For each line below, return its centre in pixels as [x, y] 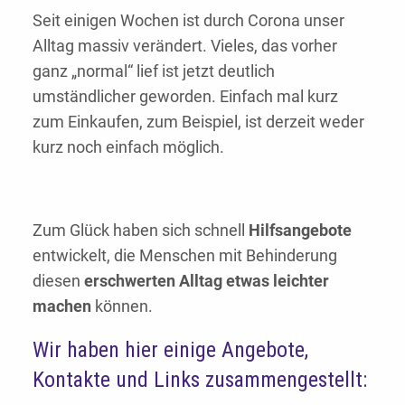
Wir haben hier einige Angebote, [170, 350]
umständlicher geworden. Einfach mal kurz [185, 97]
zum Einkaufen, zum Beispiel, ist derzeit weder [198, 122]
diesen [58, 281]
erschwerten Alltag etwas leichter [207, 281]
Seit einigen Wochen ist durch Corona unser [188, 21]
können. [122, 306]
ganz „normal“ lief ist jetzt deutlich [154, 71]
